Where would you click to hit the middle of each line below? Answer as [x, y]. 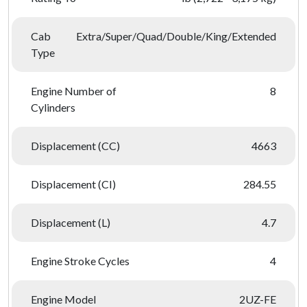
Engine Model [63, 299]
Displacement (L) [71, 222]
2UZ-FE [258, 299]
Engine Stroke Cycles [80, 261]
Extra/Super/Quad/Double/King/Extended [176, 36]
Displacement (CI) [73, 184]
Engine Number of [74, 91]
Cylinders [53, 107]
